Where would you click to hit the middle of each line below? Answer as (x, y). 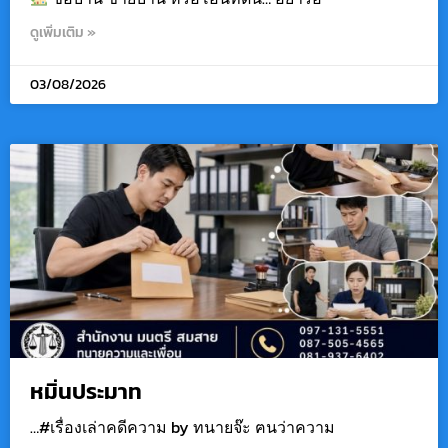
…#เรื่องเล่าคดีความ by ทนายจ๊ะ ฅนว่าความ (182, 427)
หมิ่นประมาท (86, 392)
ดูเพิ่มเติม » (63, 33)
